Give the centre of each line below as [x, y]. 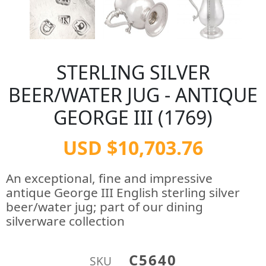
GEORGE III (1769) [133, 117]
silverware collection [65, 221]
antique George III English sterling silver [123, 192]
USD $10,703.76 [133, 148]
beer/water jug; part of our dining [104, 207]
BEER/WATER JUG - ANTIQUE [133, 95]
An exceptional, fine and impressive [109, 178]
